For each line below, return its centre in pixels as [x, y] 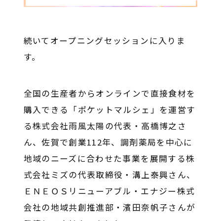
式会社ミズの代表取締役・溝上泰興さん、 [110, 175]
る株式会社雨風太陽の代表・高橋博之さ [105, 126]
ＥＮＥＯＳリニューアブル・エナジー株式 [109, 191]
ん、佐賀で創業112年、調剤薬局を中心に [108, 142]
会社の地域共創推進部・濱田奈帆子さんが [110, 207]
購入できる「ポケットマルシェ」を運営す [110, 110]
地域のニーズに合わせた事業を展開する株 [109, 159]
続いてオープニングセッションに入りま [104, 40]
